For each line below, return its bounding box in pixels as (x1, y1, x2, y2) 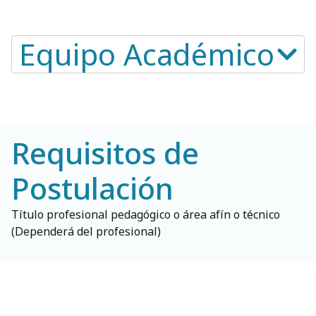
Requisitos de (11, 133, 199, 174)
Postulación (11, 168, 174, 209)
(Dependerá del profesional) (11, 224, 161, 240)
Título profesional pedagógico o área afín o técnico (11, 207, 280, 223)
